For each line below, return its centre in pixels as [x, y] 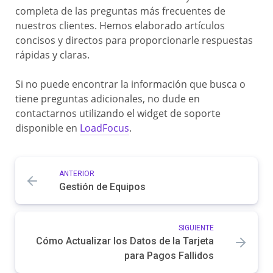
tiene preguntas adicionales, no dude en [108, 99]
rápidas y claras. [52, 55]
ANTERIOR [77, 174]
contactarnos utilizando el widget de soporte [118, 113]
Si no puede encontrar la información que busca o [130, 84]
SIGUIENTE [196, 228]
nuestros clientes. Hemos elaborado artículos [120, 26]
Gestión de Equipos [102, 187]
